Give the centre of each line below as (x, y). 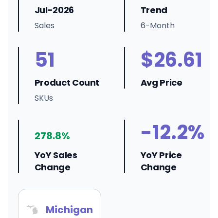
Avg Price (161, 82)
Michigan (70, 210)
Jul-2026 (54, 10)
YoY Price (161, 155)
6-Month (157, 26)
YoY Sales (56, 155)
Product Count (67, 82)
